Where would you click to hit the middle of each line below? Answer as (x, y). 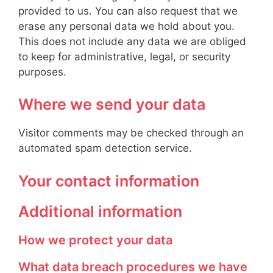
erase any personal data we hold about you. (126, 26)
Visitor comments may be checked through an (131, 133)
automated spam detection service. (105, 148)
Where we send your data (112, 104)
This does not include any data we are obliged (132, 41)
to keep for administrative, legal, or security (124, 56)
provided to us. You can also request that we (128, 11)
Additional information (100, 211)
